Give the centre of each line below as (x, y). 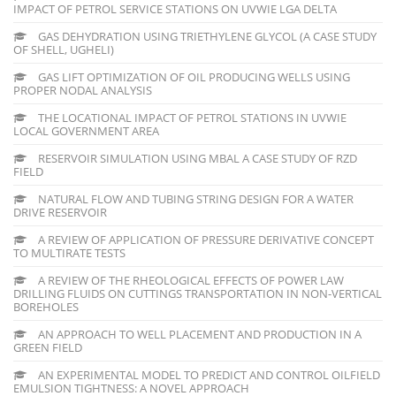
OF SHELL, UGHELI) (64, 49)
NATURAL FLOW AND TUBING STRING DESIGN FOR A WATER (194, 198)
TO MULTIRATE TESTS (69, 252)
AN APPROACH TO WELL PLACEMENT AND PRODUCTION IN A (198, 334)
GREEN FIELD (48, 347)
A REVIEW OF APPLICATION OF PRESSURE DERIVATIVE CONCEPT (205, 239)
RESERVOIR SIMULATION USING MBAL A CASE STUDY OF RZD (196, 158)
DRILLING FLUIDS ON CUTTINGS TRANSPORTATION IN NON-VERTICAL (198, 293)
